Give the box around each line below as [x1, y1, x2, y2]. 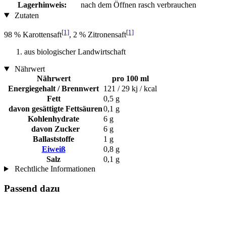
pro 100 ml [111, 74, 149, 83]
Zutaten [12, 11, 39, 20]
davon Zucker [27, 124, 80, 133]
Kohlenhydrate [28, 114, 79, 123]
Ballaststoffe [33, 134, 74, 143]
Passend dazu [4, 183, 60, 194]
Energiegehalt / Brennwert [8, 84, 99, 93]
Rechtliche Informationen [12, 164, 95, 173]
